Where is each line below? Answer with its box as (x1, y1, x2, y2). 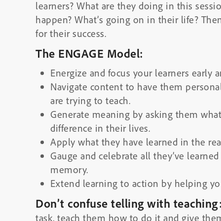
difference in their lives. (50, 122, 150, 134)
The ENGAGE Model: (36, 46, 144, 61)
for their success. (36, 27, 106, 39)
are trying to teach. (50, 94, 130, 107)
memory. (50, 163, 88, 176)
